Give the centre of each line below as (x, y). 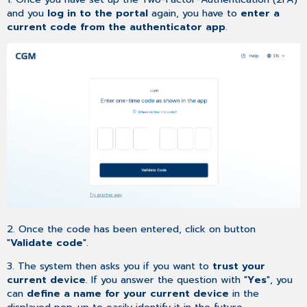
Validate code (47, 242)
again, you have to (195, 13)
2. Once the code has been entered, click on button (132, 229)
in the (244, 294)
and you (27, 13)
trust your (239, 266)
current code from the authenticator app (116, 26)
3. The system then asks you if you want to (110, 266)
